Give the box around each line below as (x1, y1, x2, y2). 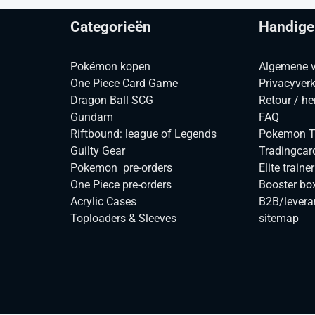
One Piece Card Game (70, 76, 178, 90)
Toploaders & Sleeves (70, 211, 176, 225)
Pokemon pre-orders (70, 160, 172, 174)
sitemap (259, 211, 300, 225)
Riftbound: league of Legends (70, 127, 217, 141)
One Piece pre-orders (70, 177, 172, 191)
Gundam (70, 110, 113, 124)
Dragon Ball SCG (70, 93, 153, 107)
